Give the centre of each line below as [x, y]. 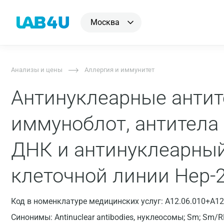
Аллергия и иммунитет [119, 70]
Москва [105, 22]
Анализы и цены [37, 70]
